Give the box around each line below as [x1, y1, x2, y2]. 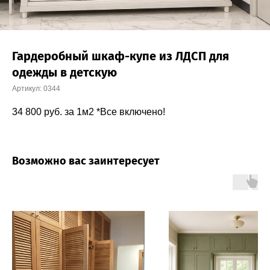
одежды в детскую [12, 65, 117, 80]
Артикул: [12, 84, 43, 93]
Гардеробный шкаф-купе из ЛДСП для [12, 49, 229, 63]
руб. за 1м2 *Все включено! [44, 107, 165, 118]
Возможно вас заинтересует [12, 154, 160, 168]
